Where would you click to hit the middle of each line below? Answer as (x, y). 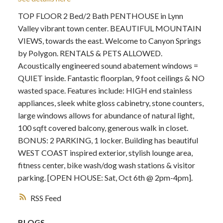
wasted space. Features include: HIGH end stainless (105, 90)
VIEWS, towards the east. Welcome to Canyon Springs (109, 40)
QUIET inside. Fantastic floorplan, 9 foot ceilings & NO (111, 78)
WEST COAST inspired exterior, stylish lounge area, (105, 152)
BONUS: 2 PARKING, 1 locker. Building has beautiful (108, 140)
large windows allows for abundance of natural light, (106, 115)
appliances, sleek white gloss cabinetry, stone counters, (111, 103)
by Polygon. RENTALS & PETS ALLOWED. (90, 53)
